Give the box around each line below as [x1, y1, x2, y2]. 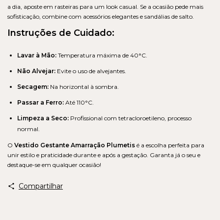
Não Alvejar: [17, 67, 55, 75]
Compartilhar [18, 181, 63, 191]
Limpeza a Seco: [17, 114, 69, 122]
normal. [17, 125, 40, 133]
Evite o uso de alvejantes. [55, 67, 126, 75]
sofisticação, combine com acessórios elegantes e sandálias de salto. [7, 12, 194, 20]
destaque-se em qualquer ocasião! [7, 161, 101, 168]
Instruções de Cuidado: [7, 27, 114, 38]
